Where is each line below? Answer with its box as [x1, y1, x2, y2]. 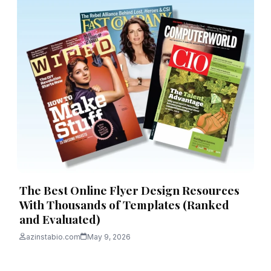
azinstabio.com [26, 232, 80, 241]
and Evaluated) [19, 211, 100, 227]
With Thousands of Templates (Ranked [19, 196, 229, 212]
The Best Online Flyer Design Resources [19, 181, 240, 198]
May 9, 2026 [87, 232, 131, 241]
